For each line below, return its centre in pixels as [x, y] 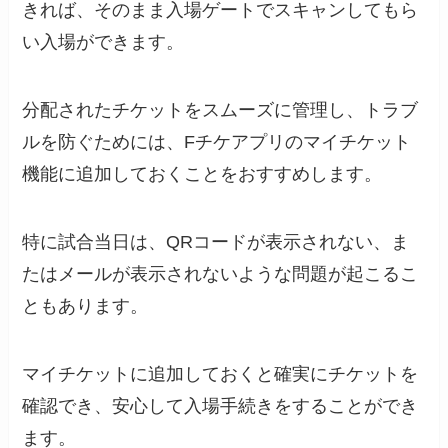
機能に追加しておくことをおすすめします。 [202, 174]
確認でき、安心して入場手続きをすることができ [220, 405]
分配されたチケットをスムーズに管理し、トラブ [220, 110]
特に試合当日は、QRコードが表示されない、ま [216, 242]
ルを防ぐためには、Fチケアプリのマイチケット [217, 142]
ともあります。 [85, 306]
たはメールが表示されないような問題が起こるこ [220, 274]
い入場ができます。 [103, 42]
